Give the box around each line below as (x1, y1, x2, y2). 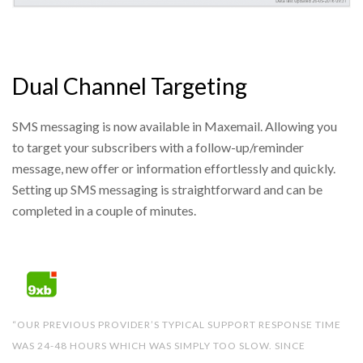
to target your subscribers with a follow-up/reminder (12, 139, 304, 155)
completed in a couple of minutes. (12, 202, 196, 218)
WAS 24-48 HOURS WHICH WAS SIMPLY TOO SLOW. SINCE (12, 339, 305, 352)
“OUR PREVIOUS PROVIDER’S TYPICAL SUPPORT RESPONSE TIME (12, 318, 341, 331)
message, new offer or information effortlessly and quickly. (12, 160, 335, 176)
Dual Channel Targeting (12, 72, 247, 100)
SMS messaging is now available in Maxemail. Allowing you (12, 117, 337, 134)
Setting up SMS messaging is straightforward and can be (12, 181, 322, 197)
